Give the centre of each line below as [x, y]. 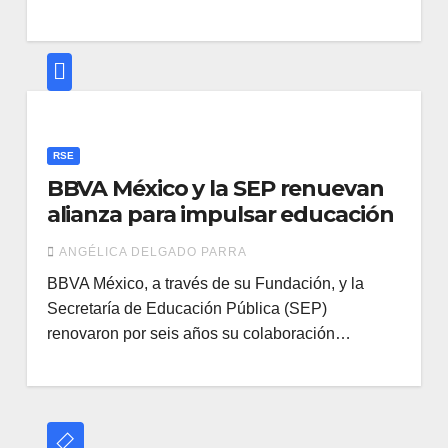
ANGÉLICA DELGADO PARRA [152, 252]
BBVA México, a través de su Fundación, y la [205, 283]
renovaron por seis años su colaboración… [198, 333]
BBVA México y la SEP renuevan [215, 188]
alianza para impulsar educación [220, 214]
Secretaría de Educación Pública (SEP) [186, 308]
